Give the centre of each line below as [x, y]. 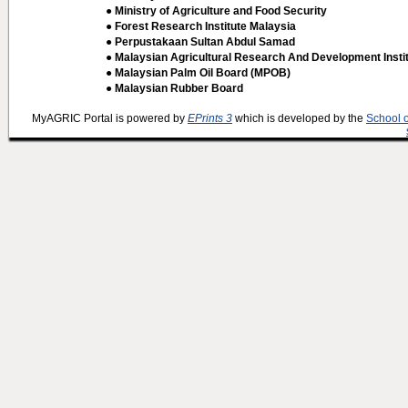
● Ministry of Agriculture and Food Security [216, 11]
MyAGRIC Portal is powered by [110, 118]
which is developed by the [299, 118]
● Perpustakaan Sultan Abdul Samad [200, 42]
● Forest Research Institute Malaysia [201, 26]
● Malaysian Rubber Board [174, 88]
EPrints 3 [210, 118]
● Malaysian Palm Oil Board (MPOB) [198, 73]
